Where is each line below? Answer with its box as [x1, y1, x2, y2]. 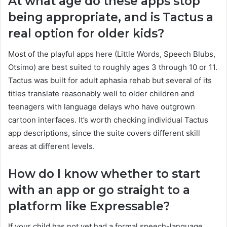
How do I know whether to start [8, 166, 200, 181]
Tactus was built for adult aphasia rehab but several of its [8, 75, 212, 85]
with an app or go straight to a [8, 182, 190, 197]
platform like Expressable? [8, 199, 170, 213]
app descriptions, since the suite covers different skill [8, 128, 200, 138]
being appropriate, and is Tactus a [8, 10, 213, 25]
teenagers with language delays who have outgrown [8, 101, 195, 111]
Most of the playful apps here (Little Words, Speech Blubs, [8, 49, 215, 59]
